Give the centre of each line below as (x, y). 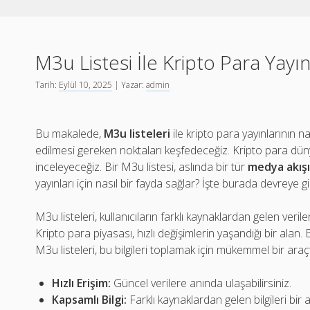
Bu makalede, (70, 134)
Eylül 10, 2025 (86, 85)
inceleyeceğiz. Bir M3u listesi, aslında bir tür (142, 167)
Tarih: (47, 85)
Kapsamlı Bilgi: (90, 300)
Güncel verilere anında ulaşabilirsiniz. (201, 283)
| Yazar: (129, 85)
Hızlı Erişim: (82, 283)
